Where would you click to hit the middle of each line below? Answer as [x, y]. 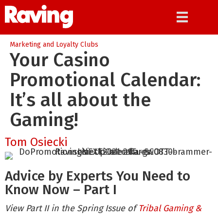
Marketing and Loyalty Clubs [54, 45]
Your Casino [60, 60]
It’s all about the [80, 100]
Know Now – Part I [61, 190]
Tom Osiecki [36, 142]
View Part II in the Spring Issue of [72, 208]
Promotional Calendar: [105, 80]
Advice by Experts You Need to [98, 176]
